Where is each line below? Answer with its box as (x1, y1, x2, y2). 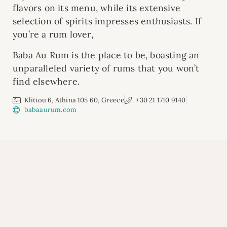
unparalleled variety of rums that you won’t (13, 62, 200, 74)
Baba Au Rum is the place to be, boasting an (13, 49, 200, 61)
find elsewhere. (13, 75, 80, 87)
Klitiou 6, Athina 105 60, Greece (24, 96, 124, 105)
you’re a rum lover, (13, 28, 93, 41)
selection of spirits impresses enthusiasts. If (13, 15, 202, 27)
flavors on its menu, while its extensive (13, 2, 180, 14)
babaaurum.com (24, 105, 77, 115)
